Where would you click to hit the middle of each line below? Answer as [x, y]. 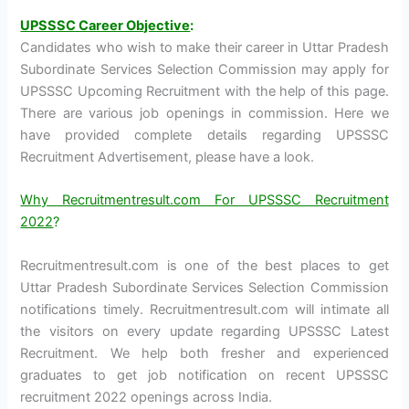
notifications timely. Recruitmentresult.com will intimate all [204, 309]
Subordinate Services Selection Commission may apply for [204, 69]
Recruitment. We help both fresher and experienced [204, 353]
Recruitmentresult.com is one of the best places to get [204, 265]
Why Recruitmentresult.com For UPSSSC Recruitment [204, 200]
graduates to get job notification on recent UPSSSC [204, 375]
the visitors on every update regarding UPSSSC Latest [204, 331]
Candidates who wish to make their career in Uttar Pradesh [204, 47]
